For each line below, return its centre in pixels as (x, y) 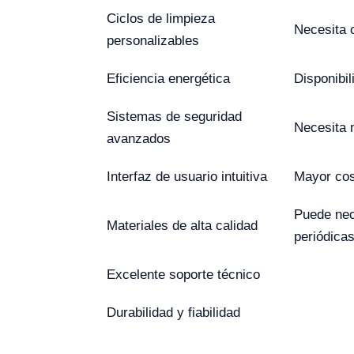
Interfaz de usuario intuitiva (187, 176)
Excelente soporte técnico (183, 274)
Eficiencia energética (168, 78)
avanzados (139, 138)
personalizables (153, 40)
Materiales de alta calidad (182, 225)
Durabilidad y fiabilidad (173, 312)
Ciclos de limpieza (161, 18)
